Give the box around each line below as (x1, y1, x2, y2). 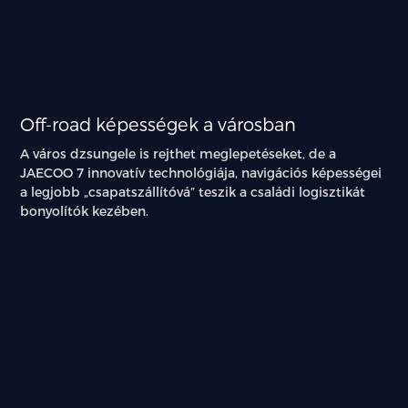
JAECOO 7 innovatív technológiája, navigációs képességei (20, 164, 382, 180)
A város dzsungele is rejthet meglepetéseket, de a (20, 145, 337, 161)
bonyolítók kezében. (20, 202, 149, 219)
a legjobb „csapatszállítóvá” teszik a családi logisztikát (20, 183, 366, 199)
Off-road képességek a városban (20, 112, 297, 135)
